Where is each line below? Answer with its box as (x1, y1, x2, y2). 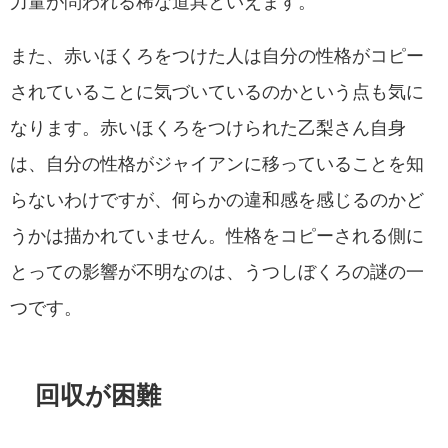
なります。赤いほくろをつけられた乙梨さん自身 (10, 119, 406, 138)
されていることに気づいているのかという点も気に (10, 83, 424, 102)
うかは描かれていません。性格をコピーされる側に (10, 227, 424, 246)
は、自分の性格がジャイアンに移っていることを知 (10, 155, 424, 174)
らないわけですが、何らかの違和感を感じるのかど (10, 191, 424, 210)
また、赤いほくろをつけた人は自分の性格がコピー (10, 47, 424, 66)
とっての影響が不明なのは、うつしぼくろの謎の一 (10, 263, 424, 282)
